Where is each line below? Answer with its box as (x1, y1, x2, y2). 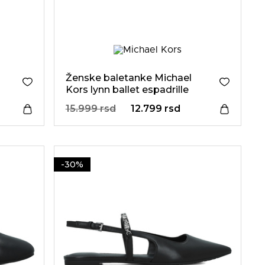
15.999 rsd (65, 103, 116, 114)
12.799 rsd (130, 103, 180, 114)
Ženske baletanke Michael (65, 72, 192, 83)
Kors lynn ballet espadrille (65, 84, 189, 95)
